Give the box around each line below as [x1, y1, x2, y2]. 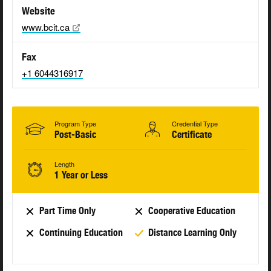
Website [22, 5, 55, 18]
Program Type [54, 119, 96, 129]
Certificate [172, 129, 212, 141]
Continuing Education [39, 227, 123, 239]
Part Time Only [39, 205, 96, 217]
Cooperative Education [148, 205, 235, 217]
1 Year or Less [54, 169, 108, 181]
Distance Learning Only [148, 227, 237, 239]
